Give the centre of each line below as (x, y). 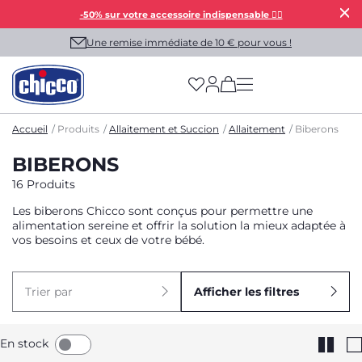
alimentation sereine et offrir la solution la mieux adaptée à (179, 225)
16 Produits (44, 184)
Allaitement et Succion (164, 129)
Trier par (49, 292)
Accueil (30, 129)
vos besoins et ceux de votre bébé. (108, 240)
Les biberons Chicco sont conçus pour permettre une (162, 211)
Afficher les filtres (246, 292)
